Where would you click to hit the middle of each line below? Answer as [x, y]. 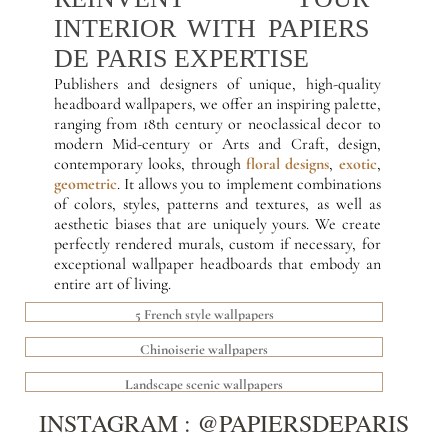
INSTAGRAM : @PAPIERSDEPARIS [224, 423]
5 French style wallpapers [204, 314]
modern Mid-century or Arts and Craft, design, [217, 144]
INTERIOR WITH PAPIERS [211, 28]
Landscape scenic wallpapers [204, 384]
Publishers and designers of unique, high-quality [217, 84]
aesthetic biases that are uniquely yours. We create [217, 224]
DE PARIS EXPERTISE [181, 58]
